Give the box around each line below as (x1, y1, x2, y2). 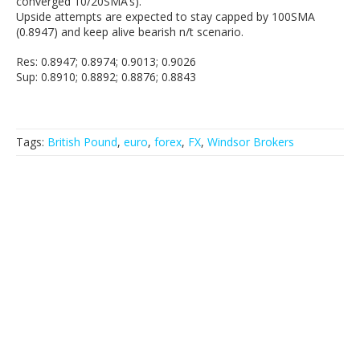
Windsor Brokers (207, 133, 294, 149)
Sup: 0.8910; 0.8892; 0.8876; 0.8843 (16, 68, 196, 84)
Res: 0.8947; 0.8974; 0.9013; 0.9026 (16, 53, 196, 69)
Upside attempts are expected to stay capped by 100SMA (16, 8, 315, 24)
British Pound (47, 133, 117, 149)
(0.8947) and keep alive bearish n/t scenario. (16, 23, 243, 39)
